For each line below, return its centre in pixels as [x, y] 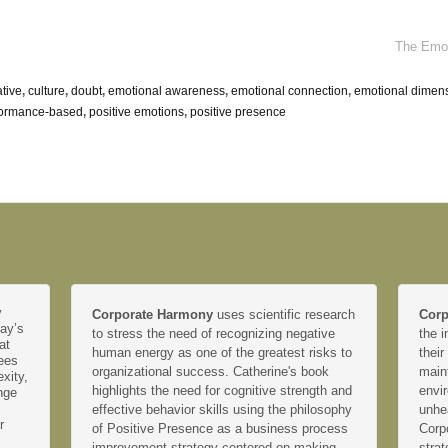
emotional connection [289, 91]
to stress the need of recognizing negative [213, 333]
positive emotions [136, 112]
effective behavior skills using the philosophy [221, 409]
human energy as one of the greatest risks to [221, 352]
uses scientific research [285, 314]
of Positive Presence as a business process [219, 428]
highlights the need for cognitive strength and [221, 390]
